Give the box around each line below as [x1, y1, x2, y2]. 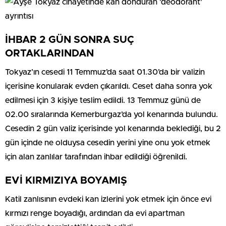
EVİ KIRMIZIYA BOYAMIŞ [5, 175, 127, 186]
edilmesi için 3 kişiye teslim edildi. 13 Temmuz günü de [5, 96, 201, 104]
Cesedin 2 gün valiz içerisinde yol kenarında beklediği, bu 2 [5, 124, 221, 133]
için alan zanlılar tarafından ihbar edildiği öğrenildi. [5, 152, 187, 161]
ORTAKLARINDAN [5, 48, 94, 59]
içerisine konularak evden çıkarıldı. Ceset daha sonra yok [5, 82, 212, 90]
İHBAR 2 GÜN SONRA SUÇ [5, 34, 134, 45]
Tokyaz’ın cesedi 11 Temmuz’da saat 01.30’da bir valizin [5, 68, 205, 76]
